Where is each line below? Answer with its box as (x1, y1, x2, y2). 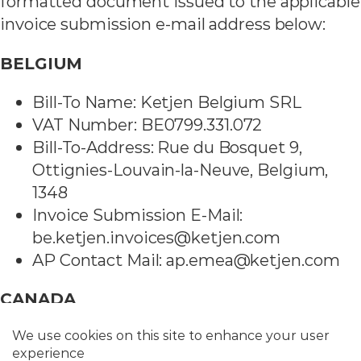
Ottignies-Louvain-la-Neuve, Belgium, (32, 159, 329, 180)
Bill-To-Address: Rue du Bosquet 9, (32, 136, 302, 157)
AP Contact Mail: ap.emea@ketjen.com (32, 249, 340, 270)
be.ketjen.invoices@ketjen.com (32, 226, 281, 247)
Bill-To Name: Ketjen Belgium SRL (32, 91, 301, 112)
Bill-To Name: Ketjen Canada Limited (32, 327, 323, 348)
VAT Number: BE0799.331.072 (32, 114, 263, 135)
